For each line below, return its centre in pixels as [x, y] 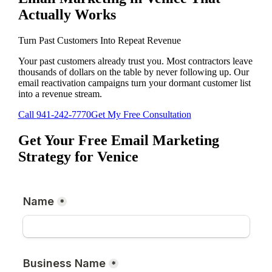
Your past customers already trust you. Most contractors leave [135, 61]
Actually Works [67, 15]
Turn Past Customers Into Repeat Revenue [99, 41]
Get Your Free [64, 141]
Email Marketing [165, 141]
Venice [117, 157]
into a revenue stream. [60, 94]
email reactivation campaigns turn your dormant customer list [134, 83]
